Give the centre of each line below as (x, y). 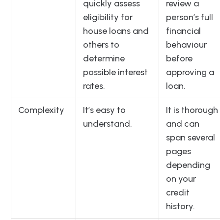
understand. (108, 124)
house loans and (116, 31)
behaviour (186, 45)
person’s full (190, 17)
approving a (190, 72)
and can (183, 124)
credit (178, 193)
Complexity (41, 110)
